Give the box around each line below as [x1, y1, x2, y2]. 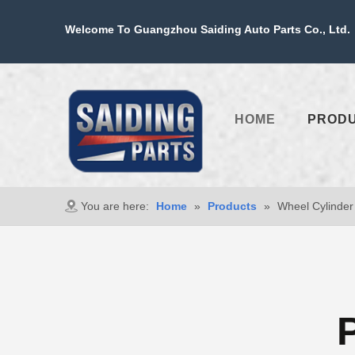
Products [208, 199, 257, 212]
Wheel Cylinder [277, 199, 353, 212]
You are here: [81, 199, 149, 212]
